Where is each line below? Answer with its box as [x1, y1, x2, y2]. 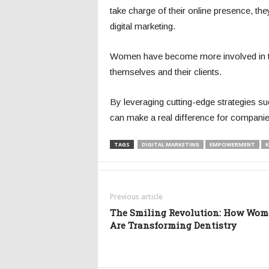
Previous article [109, 191, 163, 202]
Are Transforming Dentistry [109, 219, 237, 231]
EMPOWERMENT [209, 140, 255, 148]
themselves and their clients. [109, 66, 222, 77]
